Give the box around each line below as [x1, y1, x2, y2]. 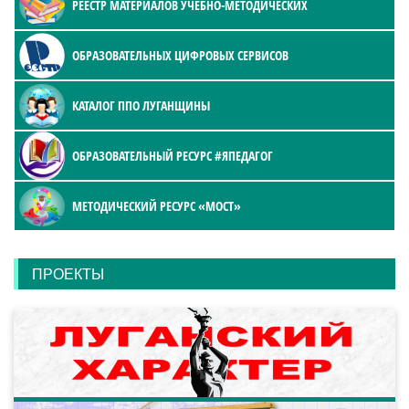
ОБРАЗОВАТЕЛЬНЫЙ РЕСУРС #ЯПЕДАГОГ [72, 147, 273, 165]
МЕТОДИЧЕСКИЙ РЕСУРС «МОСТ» [72, 197, 241, 215]
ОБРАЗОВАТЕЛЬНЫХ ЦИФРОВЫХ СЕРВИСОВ [72, 47, 288, 65]
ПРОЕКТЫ [32, 265, 104, 284]
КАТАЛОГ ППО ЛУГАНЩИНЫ [72, 97, 210, 115]
